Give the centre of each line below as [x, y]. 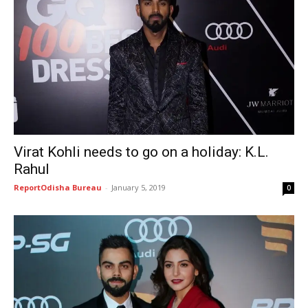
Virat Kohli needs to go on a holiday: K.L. [141, 152]
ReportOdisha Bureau [58, 187]
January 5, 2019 [139, 187]
